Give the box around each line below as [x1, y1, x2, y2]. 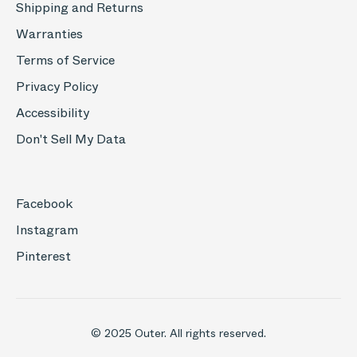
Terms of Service [16, 51, 115, 69]
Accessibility [16, 104, 89, 122]
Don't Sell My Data [16, 130, 126, 148]
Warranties [16, 25, 83, 43]
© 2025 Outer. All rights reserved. [91, 325, 266, 341]
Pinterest [16, 247, 71, 265]
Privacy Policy [16, 77, 98, 96]
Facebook [16, 194, 73, 213]
